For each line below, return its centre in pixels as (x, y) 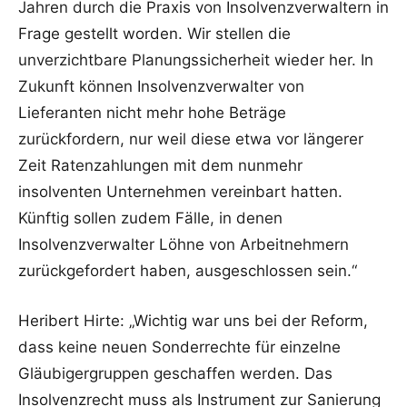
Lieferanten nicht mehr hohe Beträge (152, 113)
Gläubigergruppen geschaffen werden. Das (175, 373)
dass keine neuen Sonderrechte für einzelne (179, 347)
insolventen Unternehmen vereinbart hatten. (180, 192)
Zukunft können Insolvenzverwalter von (161, 86)
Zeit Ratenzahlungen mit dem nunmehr (160, 165)
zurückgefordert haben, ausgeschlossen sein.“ (188, 271)
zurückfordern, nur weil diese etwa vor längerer (191, 139)
